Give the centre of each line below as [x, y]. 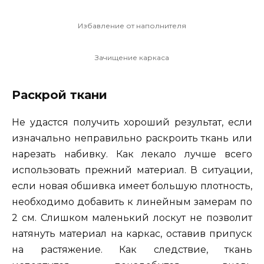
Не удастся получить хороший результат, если [132, 122]
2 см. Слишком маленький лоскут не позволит [132, 217]
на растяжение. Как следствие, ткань [132, 249]
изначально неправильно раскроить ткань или [132, 138]
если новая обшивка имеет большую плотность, [132, 186]
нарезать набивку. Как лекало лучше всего [132, 154]
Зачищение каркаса [132, 57]
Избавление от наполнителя [132, 25]
